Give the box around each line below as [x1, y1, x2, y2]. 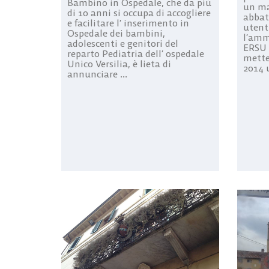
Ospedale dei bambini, [67, 26, 165, 39]
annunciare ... [67, 67, 127, 80]
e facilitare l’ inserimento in [67, 16, 189, 29]
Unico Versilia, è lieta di [67, 57, 171, 70]
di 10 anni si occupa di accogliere [67, 6, 211, 19]
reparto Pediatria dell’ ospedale [67, 47, 204, 59]
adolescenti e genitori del [67, 37, 178, 49]
